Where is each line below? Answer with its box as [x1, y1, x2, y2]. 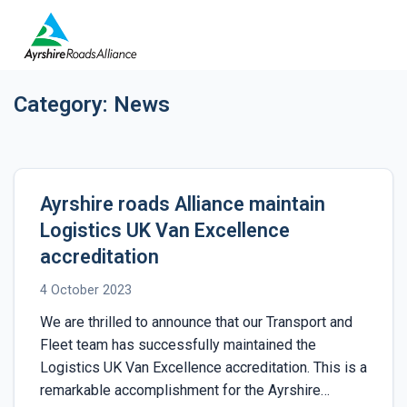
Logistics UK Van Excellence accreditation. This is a [40, 358, 367, 376]
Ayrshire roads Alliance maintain [40, 192, 325, 215]
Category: [14, 91, 114, 117]
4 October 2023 [40, 282, 132, 298]
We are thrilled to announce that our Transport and [40, 313, 352, 331]
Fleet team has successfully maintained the [40, 335, 316, 353]
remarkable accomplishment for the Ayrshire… [40, 381, 330, 399]
